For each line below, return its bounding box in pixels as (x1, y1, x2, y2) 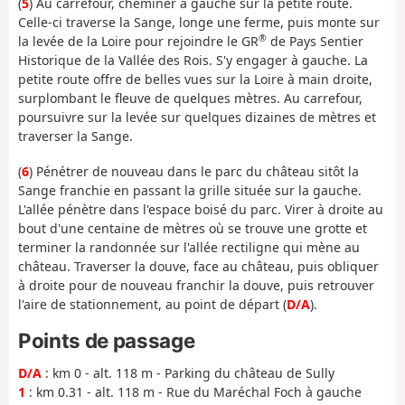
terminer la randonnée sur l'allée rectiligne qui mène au (18, 238, 360, 256)
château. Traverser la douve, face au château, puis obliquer (18, 257, 379, 275)
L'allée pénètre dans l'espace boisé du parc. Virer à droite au (18, 200, 383, 218)
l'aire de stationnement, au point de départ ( (18, 295, 287, 313)
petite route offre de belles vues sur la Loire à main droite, (18, 71, 372, 89)
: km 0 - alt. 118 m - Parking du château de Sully (42, 363, 334, 381)
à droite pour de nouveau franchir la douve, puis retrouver (18, 276, 374, 294)
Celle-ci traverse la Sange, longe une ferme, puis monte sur (18, 14, 380, 32)
